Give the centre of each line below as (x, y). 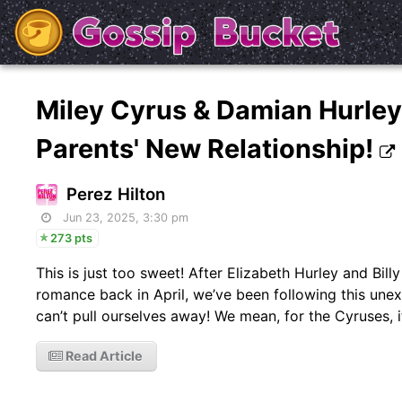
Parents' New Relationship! (208, 148)
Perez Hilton (116, 194)
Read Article (103, 355)
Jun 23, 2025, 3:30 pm (126, 217)
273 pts (72, 238)
